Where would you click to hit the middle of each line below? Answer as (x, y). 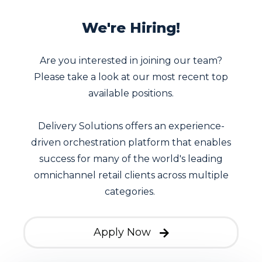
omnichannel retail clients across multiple (131, 175)
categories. (131, 192)
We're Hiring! (131, 28)
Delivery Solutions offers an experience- (131, 126)
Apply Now (122, 232)
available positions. (131, 94)
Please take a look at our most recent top (131, 77)
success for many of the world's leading (131, 159)
